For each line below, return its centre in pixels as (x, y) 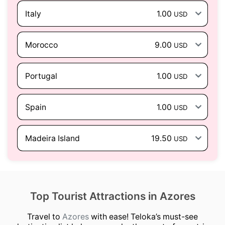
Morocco (41, 44)
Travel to (45, 217)
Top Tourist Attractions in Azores (113, 196)
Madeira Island (52, 138)
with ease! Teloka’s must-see (143, 217)
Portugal (41, 76)
